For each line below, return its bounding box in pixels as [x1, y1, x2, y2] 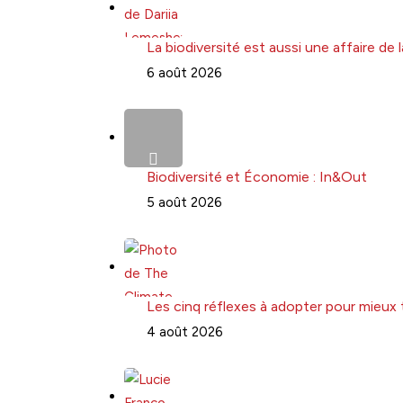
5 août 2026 [147, 193, 222, 210]
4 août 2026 [147, 323, 223, 340]
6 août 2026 [147, 64, 222, 81]
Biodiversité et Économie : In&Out [147, 167, 367, 185]
